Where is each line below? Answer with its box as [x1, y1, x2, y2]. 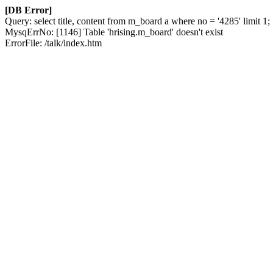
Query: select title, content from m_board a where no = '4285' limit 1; [5, 16, 270, 26]
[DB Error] [5, 5, 52, 15]
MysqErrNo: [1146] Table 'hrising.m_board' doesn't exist [5, 27, 223, 37]
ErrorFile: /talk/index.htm [5, 38, 102, 48]
